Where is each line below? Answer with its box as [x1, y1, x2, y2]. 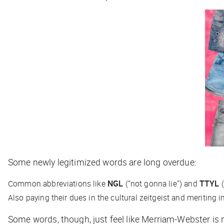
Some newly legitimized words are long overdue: [8, 155, 196, 168]
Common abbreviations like [8, 177, 107, 189]
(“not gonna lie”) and [123, 177, 199, 189]
